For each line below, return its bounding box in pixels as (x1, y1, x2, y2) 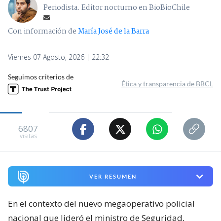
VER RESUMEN (89, 173, 137, 180)
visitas (19, 131, 37, 140)
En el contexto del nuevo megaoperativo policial (8, 198, 195, 210)
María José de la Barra (78, 26, 149, 38)
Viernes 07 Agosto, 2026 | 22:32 (8, 52, 109, 62)
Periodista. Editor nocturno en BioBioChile (43, 2, 190, 14)
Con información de (8, 26, 76, 38)
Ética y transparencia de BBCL (121, 79, 213, 88)
